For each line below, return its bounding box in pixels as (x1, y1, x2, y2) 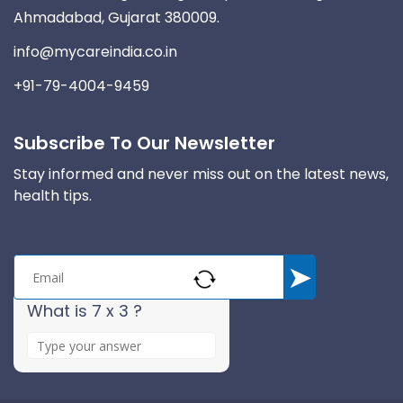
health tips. (13, 185, 92, 207)
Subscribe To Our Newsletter (13, 130, 275, 157)
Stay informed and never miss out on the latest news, (13, 164, 389, 185)
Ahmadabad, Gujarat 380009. (13, 7, 219, 29)
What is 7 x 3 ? (27, 300, 142, 323)
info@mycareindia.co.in (13, 41, 177, 63)
